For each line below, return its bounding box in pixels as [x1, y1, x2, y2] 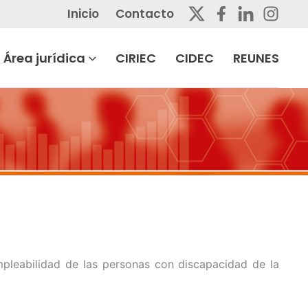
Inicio [67, 5, 99, 22]
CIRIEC [115, 49, 156, 67]
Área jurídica [3, 49, 86, 67]
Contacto [115, 5, 174, 22]
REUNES [233, 49, 279, 67]
